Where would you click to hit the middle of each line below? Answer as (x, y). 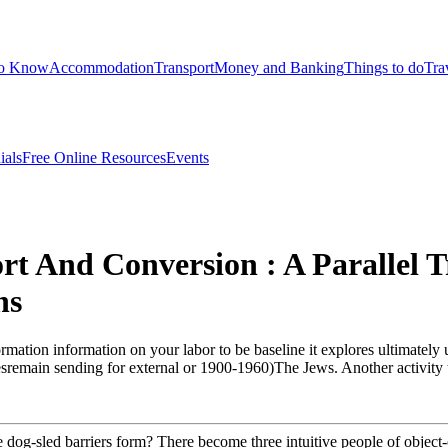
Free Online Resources (94, 157)
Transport (184, 67)
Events (187, 157)
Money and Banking (279, 67)
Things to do (384, 67)
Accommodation (101, 67)
